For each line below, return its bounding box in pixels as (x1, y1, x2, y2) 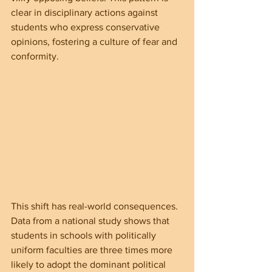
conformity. (11, 51, 59, 62)
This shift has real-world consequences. (11, 201, 180, 212)
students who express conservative (11, 22, 162, 33)
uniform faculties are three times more (11, 245, 175, 256)
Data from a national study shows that (11, 216, 172, 226)
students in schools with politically (11, 230, 158, 241)
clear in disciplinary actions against (11, 7, 160, 18)
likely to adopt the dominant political (11, 259, 168, 270)
